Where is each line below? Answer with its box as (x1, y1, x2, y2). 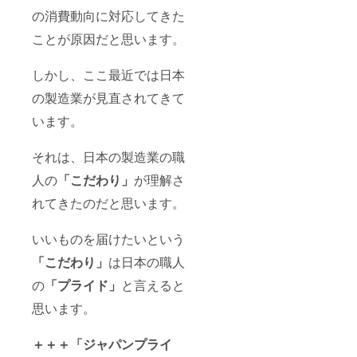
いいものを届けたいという (32, 229, 185, 249)
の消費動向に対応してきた (32, 6, 185, 25)
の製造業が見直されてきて (32, 88, 185, 108)
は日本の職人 (108, 253, 185, 272)
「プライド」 (45, 276, 121, 295)
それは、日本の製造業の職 (32, 147, 185, 167)
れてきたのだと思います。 (32, 194, 185, 213)
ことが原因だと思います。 (32, 29, 185, 49)
